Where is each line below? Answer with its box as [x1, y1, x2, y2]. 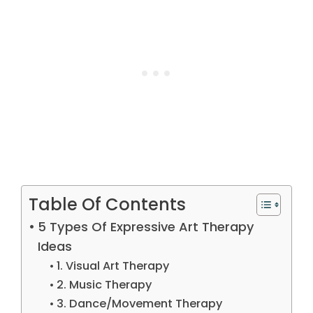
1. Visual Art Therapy [56, 258, 169, 274]
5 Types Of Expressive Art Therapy [37, 218, 254, 235]
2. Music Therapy [56, 277, 152, 293]
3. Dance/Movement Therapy [56, 296, 222, 312]
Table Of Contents [29, 193, 186, 216]
